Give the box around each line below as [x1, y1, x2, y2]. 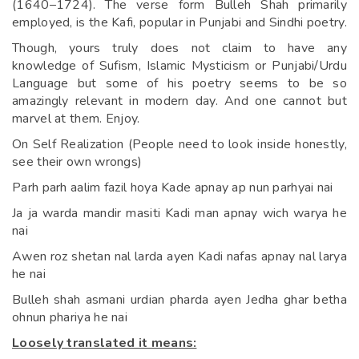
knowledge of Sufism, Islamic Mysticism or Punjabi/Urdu [12, 56, 347, 75]
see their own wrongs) [12, 152, 143, 171]
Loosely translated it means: [12, 333, 197, 352]
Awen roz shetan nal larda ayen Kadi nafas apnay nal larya [12, 247, 347, 265]
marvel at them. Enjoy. [12, 109, 140, 127]
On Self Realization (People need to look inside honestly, [12, 135, 347, 153]
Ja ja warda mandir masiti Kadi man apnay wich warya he [12, 204, 347, 222]
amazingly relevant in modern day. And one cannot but [12, 91, 347, 110]
